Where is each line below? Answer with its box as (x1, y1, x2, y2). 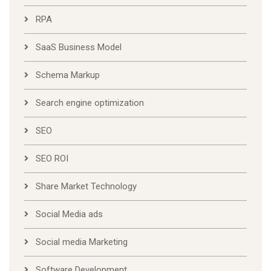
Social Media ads (36, 209, 103, 220)
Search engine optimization (36, 97, 144, 109)
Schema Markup (36, 70, 100, 81)
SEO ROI (36, 153, 68, 165)
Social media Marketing (36, 237, 128, 248)
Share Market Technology (36, 181, 137, 192)
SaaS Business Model (36, 42, 122, 53)
